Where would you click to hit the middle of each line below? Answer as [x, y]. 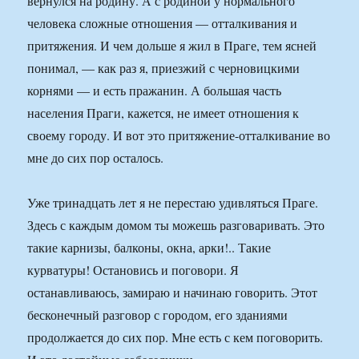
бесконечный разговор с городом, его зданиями [158, 315]
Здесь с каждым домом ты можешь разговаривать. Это [176, 225]
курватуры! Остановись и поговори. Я [133, 270]
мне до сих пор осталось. [96, 158]
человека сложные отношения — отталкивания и [163, 23]
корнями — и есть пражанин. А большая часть [155, 91]
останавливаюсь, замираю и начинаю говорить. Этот [173, 292]
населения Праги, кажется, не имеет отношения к [163, 113]
